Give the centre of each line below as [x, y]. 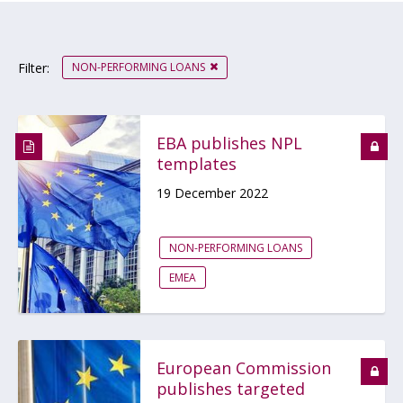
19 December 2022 [212, 193]
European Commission [244, 368]
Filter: [34, 68]
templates [197, 164]
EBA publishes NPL [229, 143]
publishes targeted [231, 389]
